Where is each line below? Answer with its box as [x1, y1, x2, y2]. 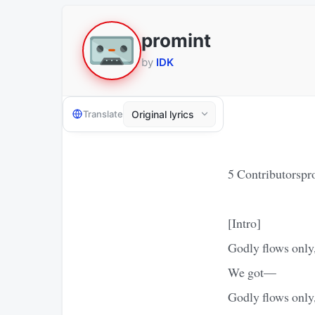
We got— [228, 263, 276, 281]
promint [141, 30, 211, 52]
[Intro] [228, 214, 261, 231]
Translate [83, 108, 123, 120]
